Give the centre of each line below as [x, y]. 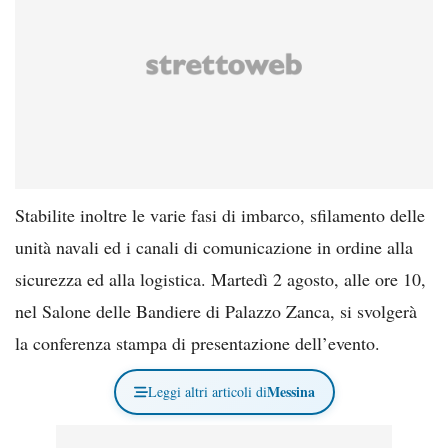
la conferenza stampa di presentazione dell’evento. [197, 342]
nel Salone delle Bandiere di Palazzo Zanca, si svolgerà [216, 310]
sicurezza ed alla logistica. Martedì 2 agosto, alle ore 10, [220, 278]
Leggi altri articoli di [207, 391]
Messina [290, 391]
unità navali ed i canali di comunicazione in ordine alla [214, 246]
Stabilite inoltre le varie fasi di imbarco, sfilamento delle [220, 214]
